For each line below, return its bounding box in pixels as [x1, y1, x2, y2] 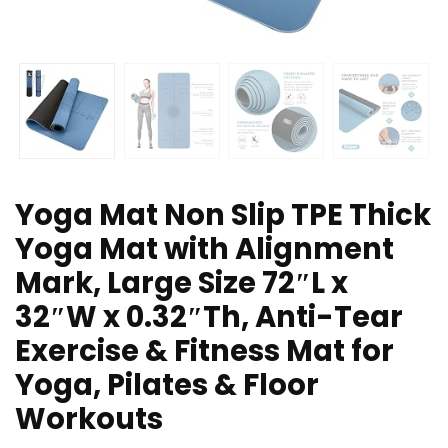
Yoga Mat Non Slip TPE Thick [15, 195, 431, 236]
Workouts [15, 399, 163, 440]
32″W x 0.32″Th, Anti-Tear [15, 297, 403, 338]
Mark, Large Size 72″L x [15, 263, 348, 304]
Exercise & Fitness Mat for [15, 331, 394, 372]
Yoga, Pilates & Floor [15, 365, 319, 406]
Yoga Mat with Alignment [15, 229, 394, 270]
